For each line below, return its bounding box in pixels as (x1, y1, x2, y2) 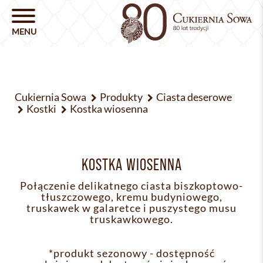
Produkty (100, 90, 143, 103)
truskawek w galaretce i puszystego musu (26, 202, 237, 214)
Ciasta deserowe (156, 90, 232, 103)
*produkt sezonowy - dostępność (48, 247, 215, 259)
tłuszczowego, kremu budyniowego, (41, 191, 222, 203)
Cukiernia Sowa (15, 90, 86, 103)
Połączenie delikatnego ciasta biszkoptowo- (20, 180, 243, 192)
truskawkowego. (90, 213, 173, 225)
